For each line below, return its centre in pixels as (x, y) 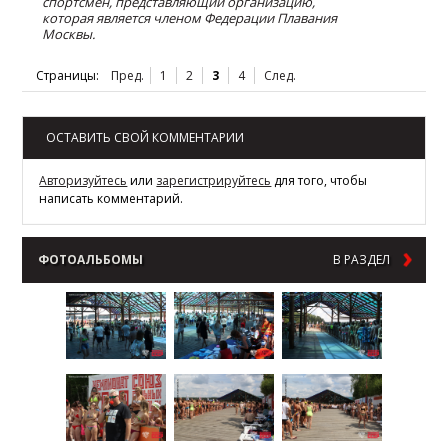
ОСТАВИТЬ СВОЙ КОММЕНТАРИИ (145, 137)
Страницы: (67, 75)
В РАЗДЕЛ (361, 259)
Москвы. (69, 34)
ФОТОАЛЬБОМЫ (91, 259)
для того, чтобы (319, 180)
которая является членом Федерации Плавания (190, 18)
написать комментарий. (111, 198)
